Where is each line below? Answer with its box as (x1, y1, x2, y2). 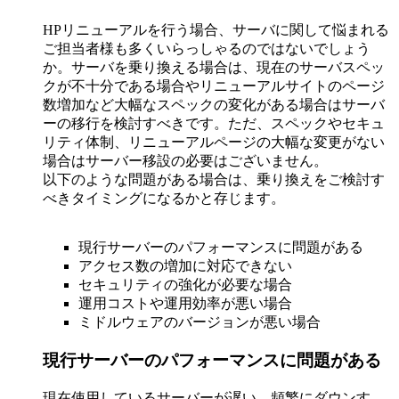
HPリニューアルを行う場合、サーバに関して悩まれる (43, 22, 389, 38)
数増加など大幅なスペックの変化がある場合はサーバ (43, 97, 385, 113)
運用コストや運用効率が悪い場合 (78, 296, 292, 312)
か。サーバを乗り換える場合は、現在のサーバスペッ (43, 60, 385, 76)
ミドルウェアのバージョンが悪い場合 (78, 314, 321, 330)
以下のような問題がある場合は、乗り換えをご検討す (43, 172, 385, 188)
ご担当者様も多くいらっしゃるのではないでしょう (43, 41, 370, 57)
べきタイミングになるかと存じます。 (43, 191, 285, 207)
